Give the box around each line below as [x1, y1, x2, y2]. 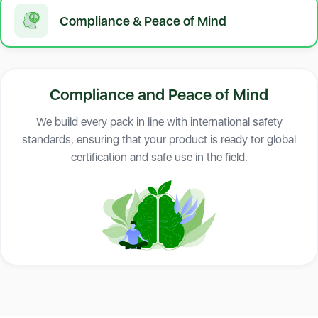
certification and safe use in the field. [70, 150, 248, 165]
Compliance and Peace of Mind [50, 85, 268, 104]
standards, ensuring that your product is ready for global [22, 133, 296, 147]
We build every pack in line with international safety [35, 115, 283, 129]
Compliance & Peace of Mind [60, 13, 226, 28]
